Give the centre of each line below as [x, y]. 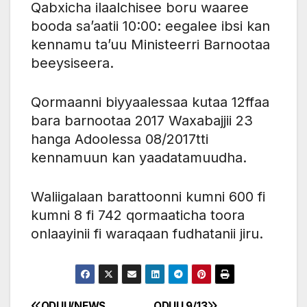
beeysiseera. [72, 63]
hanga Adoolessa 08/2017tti [120, 139]
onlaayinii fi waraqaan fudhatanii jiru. [147, 233]
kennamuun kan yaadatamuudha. [139, 157]
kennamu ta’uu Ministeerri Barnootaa [150, 44]
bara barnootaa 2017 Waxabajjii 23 [142, 120]
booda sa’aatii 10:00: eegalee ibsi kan [150, 26]
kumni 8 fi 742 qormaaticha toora [138, 215]
